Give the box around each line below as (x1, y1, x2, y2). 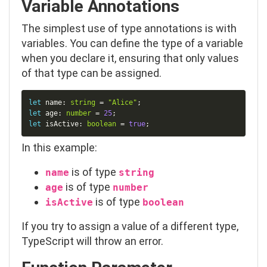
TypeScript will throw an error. (21, 235, 163, 248)
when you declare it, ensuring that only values (21, 51, 239, 64)
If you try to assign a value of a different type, (21, 220, 238, 233)
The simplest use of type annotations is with (21, 21, 237, 35)
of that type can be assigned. (21, 66, 162, 79)
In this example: (21, 141, 97, 154)
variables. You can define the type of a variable (21, 36, 243, 49)
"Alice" (108, 98, 138, 107)
